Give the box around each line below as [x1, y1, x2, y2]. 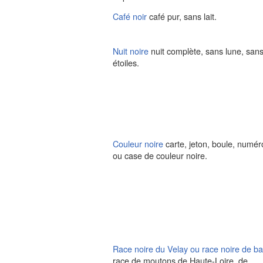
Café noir [113, 10, 147, 22]
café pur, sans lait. [149, 10, 217, 22]
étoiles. [113, 56, 139, 69]
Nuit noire [113, 45, 149, 57]
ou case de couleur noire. [113, 149, 207, 161]
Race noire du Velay [113, 242, 190, 255]
